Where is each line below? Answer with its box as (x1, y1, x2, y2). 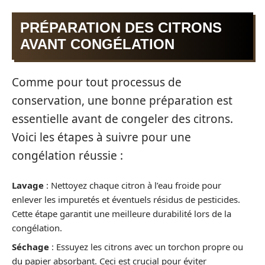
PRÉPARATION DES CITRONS (20, 20, 222, 36)
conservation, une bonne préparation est (12, 92, 232, 108)
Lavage (12, 179, 44, 192)
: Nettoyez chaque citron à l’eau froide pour (44, 179, 221, 192)
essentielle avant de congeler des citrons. (12, 111, 233, 127)
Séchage (12, 240, 49, 253)
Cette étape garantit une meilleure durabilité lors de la (12, 208, 231, 220)
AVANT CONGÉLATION (20, 36, 174, 53)
